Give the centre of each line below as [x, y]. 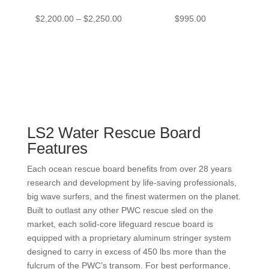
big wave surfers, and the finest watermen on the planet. [134, 197]
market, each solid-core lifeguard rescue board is [120, 224]
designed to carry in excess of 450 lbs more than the [126, 252]
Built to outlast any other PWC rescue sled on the [120, 210]
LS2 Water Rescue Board [113, 133]
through [136, 59]
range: [133, 32]
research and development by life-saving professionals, [131, 183]
